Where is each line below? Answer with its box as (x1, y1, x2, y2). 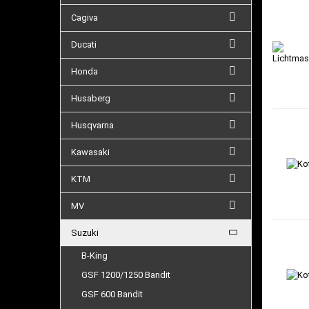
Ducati (71, 39, 97, 50)
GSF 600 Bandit (81, 289, 143, 299)
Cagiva (71, 12, 98, 23)
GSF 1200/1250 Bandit (81, 270, 170, 280)
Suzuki (71, 228, 99, 238)
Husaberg (71, 93, 110, 103)
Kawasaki (71, 147, 110, 157)
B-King (81, 250, 108, 261)
